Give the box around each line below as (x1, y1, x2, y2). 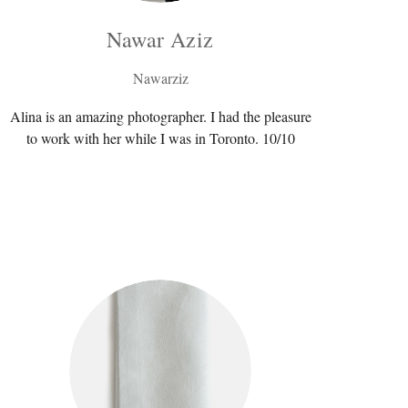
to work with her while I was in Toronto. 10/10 (25, 127, 295, 148)
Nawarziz (132, 67, 189, 87)
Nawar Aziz (107, 24, 214, 54)
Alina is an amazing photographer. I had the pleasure (9, 106, 311, 126)
